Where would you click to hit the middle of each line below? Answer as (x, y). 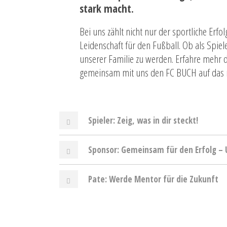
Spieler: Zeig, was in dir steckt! (143, 120)
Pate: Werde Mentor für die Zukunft (153, 179)
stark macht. (107, 8)
